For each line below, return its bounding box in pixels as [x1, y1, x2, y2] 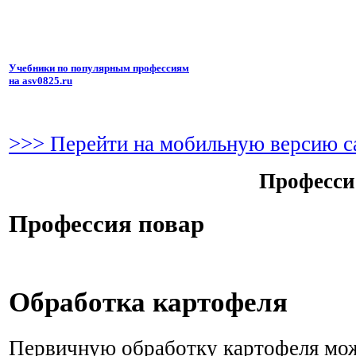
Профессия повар [9, 209, 204, 238]
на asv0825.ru [9, 75, 72, 87]
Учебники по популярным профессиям [9, 62, 189, 75]
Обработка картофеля [9, 287, 288, 319]
